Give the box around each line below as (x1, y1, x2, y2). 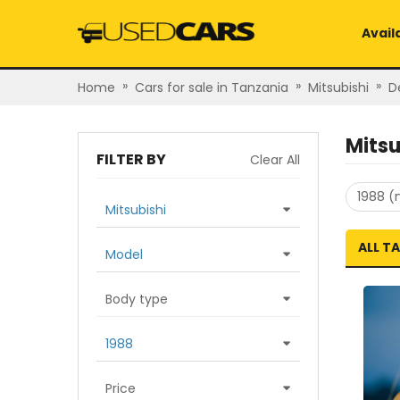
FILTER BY (96, 149, 166, 170)
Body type (105, 290, 168, 308)
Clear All (250, 151, 300, 169)
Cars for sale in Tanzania (135, 79, 288, 96)
